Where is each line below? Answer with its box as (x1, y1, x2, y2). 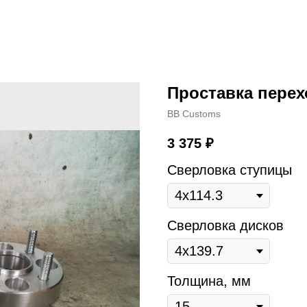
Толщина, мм (167, 273, 251, 289)
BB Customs (167, 108, 221, 119)
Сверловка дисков (167, 218, 284, 234)
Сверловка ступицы (167, 162, 292, 178)
